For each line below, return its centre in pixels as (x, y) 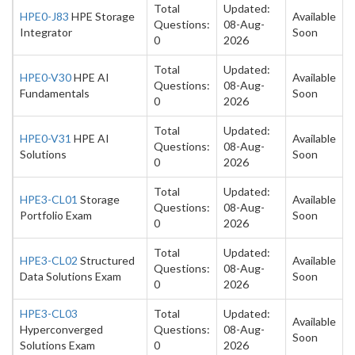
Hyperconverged (61, 329)
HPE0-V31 (46, 138)
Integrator (46, 32)
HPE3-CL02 (49, 260)
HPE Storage (102, 16)
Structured (106, 260)
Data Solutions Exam (71, 276)
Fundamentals (55, 93)
